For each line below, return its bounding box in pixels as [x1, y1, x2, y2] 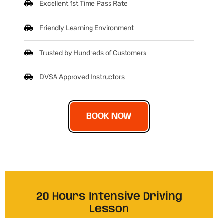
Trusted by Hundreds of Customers [39, 48, 147, 57]
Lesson [89, 203, 129, 215]
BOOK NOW [86, 111, 132, 121]
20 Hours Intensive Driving [36, 191, 182, 202]
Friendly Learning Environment [39, 24, 134, 33]
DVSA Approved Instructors [39, 73, 125, 81]
